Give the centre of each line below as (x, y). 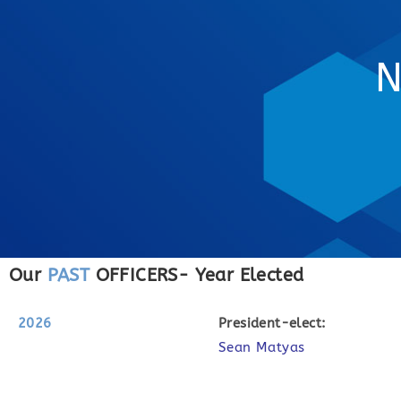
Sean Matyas (262, 347)
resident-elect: (277, 323)
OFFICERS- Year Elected (197, 275)
